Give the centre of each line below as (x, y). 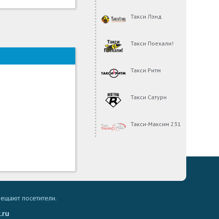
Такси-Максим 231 (156, 124)
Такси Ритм (146, 70)
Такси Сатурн (149, 97)
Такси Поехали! (152, 43)
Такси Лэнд (146, 16)
